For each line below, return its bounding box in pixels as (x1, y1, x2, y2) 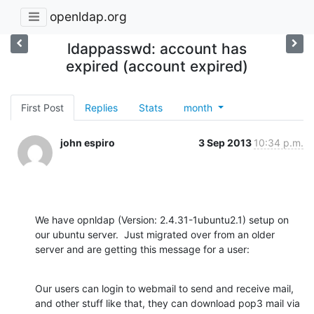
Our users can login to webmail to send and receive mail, (35, 282, 294, 294)
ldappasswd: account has (67, 39, 247, 57)
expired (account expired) (65, 57, 248, 75)
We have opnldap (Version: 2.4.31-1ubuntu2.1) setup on (35, 213, 289, 226)
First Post (21, 101, 64, 114)
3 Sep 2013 (198, 136, 254, 149)
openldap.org (50, 9, 127, 25)
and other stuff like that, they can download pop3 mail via (35, 296, 300, 309)
